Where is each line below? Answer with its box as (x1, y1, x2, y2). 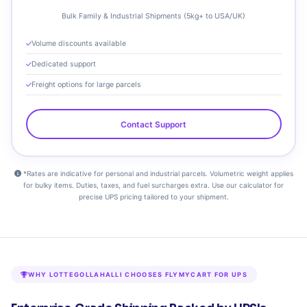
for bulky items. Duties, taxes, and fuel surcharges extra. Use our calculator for (23, 180, 284, 189)
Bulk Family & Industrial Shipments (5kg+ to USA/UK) (62, 12, 245, 21)
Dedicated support (31, 60, 96, 69)
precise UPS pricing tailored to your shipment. (78, 192, 229, 201)
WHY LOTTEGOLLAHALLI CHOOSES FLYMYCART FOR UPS (28, 270, 247, 278)
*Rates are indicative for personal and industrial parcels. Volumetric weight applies (21, 169, 293, 177)
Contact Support (121, 119, 186, 130)
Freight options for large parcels (31, 80, 141, 90)
